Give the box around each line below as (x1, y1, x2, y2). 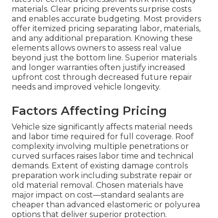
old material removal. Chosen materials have (12, 181, 183, 190)
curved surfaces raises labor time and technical (12, 151, 194, 161)
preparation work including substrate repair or (12, 171, 192, 181)
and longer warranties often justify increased (12, 63, 185, 73)
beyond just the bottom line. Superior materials (12, 53, 197, 63)
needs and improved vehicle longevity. (12, 82, 161, 92)
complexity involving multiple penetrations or (12, 142, 189, 151)
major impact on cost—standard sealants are (12, 190, 184, 200)
